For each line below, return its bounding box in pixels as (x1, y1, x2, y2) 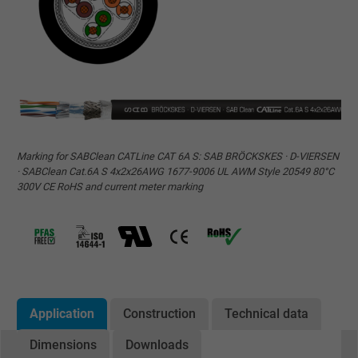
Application (30, 306, 94, 322)
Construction (123, 306, 196, 322)
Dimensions (30, 337, 97, 353)
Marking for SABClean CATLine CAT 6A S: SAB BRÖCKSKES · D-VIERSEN (17, 150, 339, 163)
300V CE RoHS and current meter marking (17, 181, 203, 193)
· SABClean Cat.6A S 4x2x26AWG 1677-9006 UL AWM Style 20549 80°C (17, 165, 334, 178)
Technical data (225, 306, 308, 322)
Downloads (125, 337, 189, 353)
